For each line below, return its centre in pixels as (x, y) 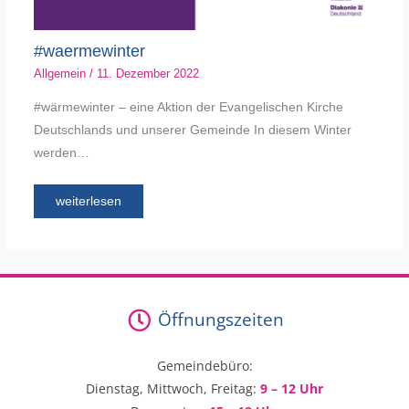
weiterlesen (88, 201)
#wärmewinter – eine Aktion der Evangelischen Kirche (188, 107)
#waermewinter (89, 50)
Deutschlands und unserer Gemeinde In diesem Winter (192, 130)
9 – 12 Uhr (292, 389)
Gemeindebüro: (204, 366)
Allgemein (59, 74)
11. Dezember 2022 (147, 74)
